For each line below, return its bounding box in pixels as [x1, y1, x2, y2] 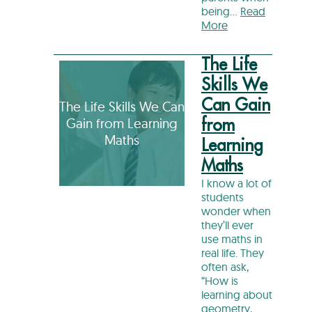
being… [201, 3, 240, 18]
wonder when [201, 203, 271, 218]
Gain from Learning [66, 114, 178, 132]
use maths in [201, 231, 263, 246]
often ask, [201, 259, 249, 274]
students [201, 189, 244, 204]
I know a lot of [201, 175, 272, 190]
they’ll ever [201, 217, 253, 232]
